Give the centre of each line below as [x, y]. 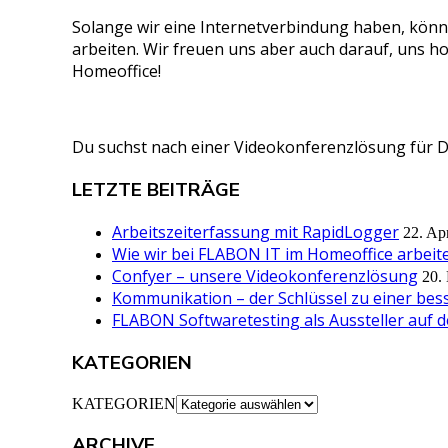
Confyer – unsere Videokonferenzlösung [265, 276]
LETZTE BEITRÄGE [156, 189]
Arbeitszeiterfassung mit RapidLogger [255, 232]
